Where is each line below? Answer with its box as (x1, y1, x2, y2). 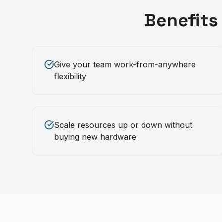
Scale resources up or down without (54, 120, 192, 130)
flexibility (54, 71, 86, 81)
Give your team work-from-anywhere (54, 59, 196, 69)
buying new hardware (54, 132, 136, 142)
